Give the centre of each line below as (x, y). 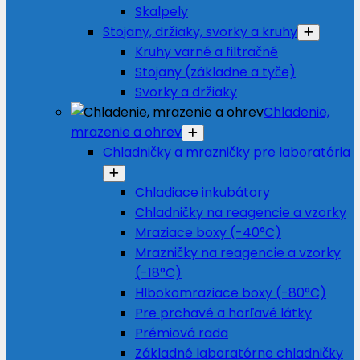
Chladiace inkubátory (202, 192)
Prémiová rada (182, 333)
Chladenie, (297, 112)
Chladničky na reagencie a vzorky (241, 213)
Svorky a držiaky (186, 92)
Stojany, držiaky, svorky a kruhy (200, 32)
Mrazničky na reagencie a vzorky (238, 253)
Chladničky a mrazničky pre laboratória (227, 152)
